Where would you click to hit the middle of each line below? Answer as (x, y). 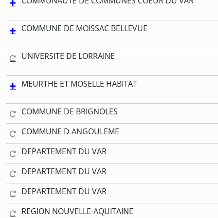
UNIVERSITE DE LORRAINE (68, 56)
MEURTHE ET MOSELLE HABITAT (79, 83)
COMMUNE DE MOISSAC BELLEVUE (84, 28)
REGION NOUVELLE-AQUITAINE (77, 211)
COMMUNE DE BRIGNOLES (70, 111)
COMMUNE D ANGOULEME (70, 131)
